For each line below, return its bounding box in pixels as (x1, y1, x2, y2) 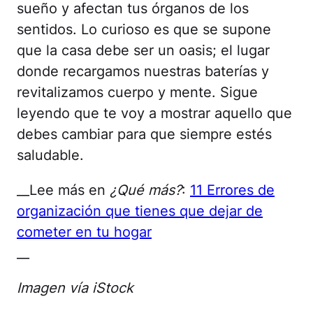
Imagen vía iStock (17, 279, 133, 296)
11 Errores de (190, 182, 275, 198)
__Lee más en (17, 182, 110, 198)
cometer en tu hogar (17, 224, 152, 240)
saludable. (17, 147, 84, 163)
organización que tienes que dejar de (17, 203, 263, 219)
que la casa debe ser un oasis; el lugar (17, 42, 270, 59)
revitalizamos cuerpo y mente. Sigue (17, 84, 258, 101)
